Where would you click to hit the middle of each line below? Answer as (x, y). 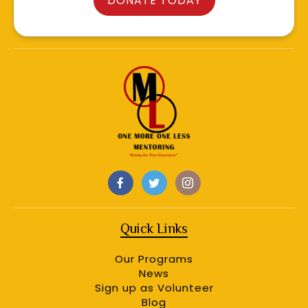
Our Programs (154, 259)
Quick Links (154, 229)
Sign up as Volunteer (154, 288)
